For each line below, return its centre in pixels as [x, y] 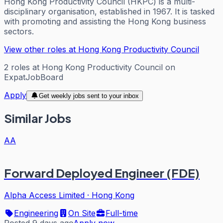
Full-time [122, 213]
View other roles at [41, 49]
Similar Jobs [38, 118]
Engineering [36, 213]
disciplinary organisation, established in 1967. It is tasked [109, 11]
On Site [82, 213]
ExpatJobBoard [34, 77]
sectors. [19, 31]
